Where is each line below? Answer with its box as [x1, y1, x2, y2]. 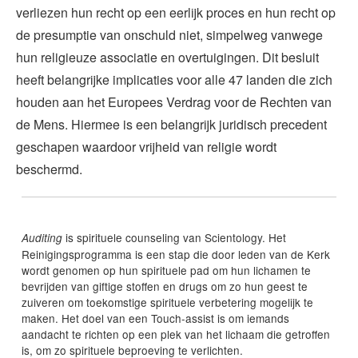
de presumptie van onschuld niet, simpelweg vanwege [16, 26, 323, 45]
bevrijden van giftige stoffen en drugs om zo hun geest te [21, 278, 308, 295]
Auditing [21, 230, 62, 246]
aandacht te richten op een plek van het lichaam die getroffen [21, 326, 330, 343]
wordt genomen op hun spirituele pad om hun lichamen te [21, 262, 311, 279]
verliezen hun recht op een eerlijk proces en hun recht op [16, 3, 336, 22]
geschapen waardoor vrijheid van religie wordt [16, 137, 276, 157]
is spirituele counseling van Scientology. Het [62, 229, 286, 246]
